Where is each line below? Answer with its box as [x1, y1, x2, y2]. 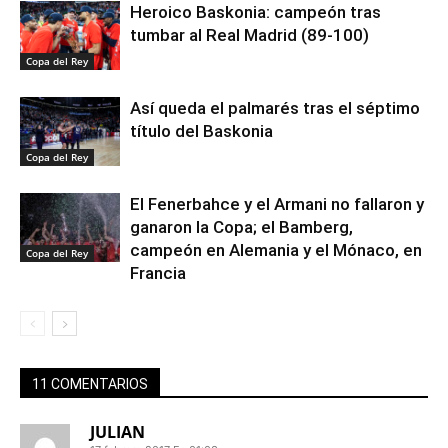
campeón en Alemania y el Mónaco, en [130, 239, 422, 260]
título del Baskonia [130, 120, 273, 141]
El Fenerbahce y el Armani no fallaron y [130, 193, 424, 214]
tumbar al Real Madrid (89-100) [130, 24, 369, 45]
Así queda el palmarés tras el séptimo [130, 97, 420, 118]
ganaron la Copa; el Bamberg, [130, 216, 353, 237]
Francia [130, 262, 186, 283]
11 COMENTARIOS [32, 375, 148, 392]
